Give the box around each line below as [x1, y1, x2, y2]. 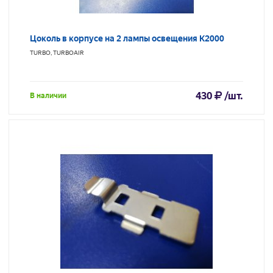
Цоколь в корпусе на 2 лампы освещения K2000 [30, 34, 224, 44]
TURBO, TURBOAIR [30, 49, 84, 57]
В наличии [30, 91, 66, 101]
